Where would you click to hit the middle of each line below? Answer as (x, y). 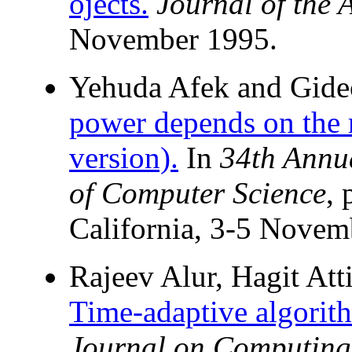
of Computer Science (198, 193)
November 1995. (173, 39)
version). (124, 158)
